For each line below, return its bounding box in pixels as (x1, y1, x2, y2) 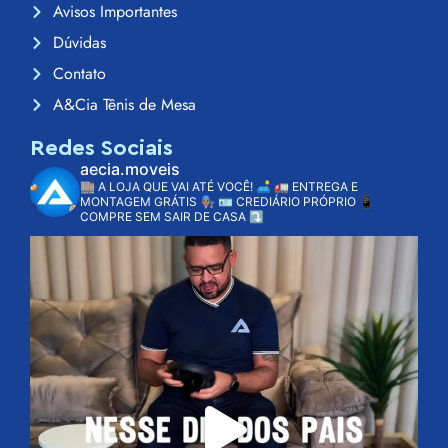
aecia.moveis (80, 159, 180, 180)
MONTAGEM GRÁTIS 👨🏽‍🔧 (80, 194, 215, 210)
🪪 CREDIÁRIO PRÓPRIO (215, 194, 356, 210)
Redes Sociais (30, 137, 173, 160)
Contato (52, 62, 106, 86)
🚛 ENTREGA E (274, 179, 358, 195)
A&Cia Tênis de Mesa (52, 93, 196, 117)
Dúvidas (52, 31, 106, 55)
